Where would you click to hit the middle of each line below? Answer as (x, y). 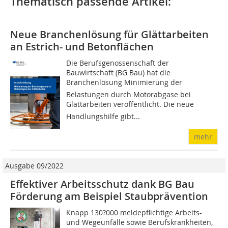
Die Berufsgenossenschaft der (118, 63)
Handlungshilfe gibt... (103, 117)
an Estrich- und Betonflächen (82, 47)
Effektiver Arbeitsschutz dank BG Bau (102, 184)
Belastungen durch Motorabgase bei (129, 95)
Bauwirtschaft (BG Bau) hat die (119, 73)
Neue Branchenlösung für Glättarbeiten (109, 35)
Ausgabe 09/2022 (34, 166)
